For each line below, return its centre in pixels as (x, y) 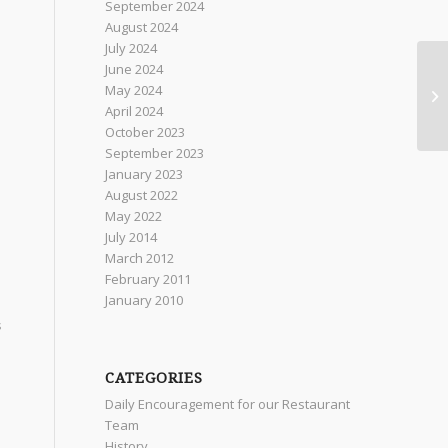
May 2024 (134, 90)
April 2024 (134, 111)
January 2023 (144, 174)
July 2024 (131, 48)
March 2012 (140, 258)
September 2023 (155, 153)
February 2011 (148, 279)
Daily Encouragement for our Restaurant (228, 404)
